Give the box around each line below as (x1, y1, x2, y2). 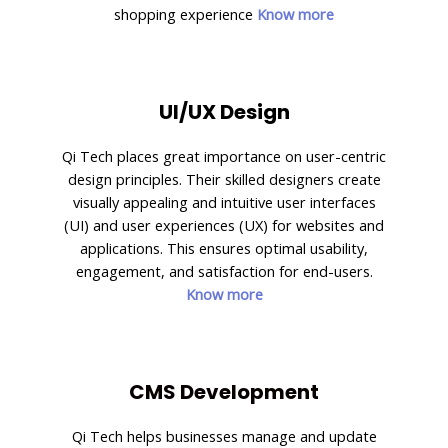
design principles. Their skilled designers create (67, 168, 381, 189)
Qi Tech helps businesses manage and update (71, 425, 377, 446)
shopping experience (114, 3, 257, 24)
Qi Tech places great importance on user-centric (62, 145, 386, 166)
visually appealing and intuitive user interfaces (72, 191, 376, 212)
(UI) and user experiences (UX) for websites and (64, 214, 384, 235)
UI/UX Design (158, 97, 290, 126)
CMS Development (129, 377, 319, 406)
